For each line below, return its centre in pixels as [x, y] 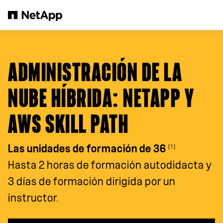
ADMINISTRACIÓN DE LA [95, 73]
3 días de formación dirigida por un [92, 182]
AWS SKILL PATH [68, 125]
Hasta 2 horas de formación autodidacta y [110, 165]
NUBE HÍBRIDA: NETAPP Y [101, 99]
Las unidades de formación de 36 [88, 149]
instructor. [33, 198]
